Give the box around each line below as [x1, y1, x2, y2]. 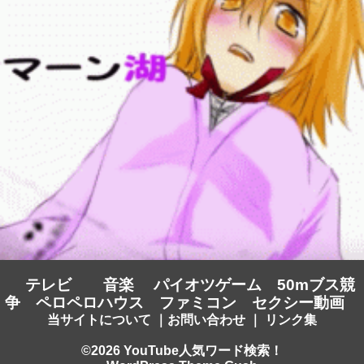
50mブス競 [276, 275, 355, 293]
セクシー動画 [251, 293, 344, 311]
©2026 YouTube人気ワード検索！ [81, 343, 283, 357]
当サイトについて [47, 312, 151, 327]
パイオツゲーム [153, 275, 262, 293]
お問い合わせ [167, 312, 245, 327]
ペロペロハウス [35, 293, 144, 311]
